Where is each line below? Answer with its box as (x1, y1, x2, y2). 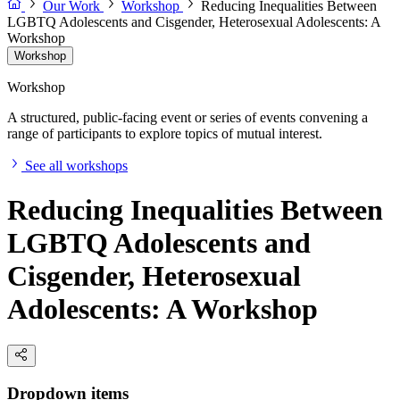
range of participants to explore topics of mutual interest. (7, 126, 322, 142)
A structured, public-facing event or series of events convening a (7, 110, 368, 126)
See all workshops (25, 158, 128, 174)
